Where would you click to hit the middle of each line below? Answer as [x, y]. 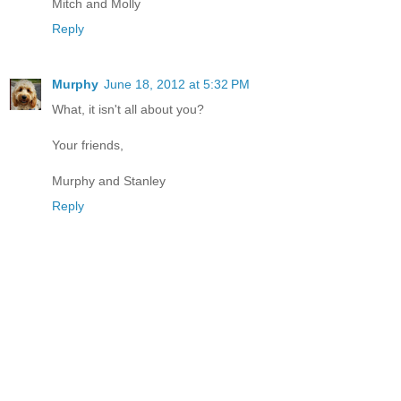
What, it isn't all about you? [128, 109]
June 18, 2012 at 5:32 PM [177, 84]
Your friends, [88, 145]
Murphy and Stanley [109, 180]
